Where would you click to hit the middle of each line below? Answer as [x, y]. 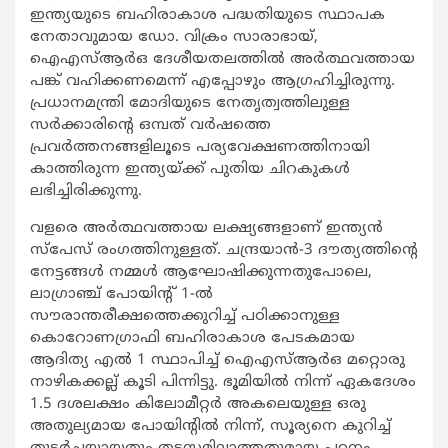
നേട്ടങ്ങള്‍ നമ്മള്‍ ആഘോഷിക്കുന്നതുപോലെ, [201, 273]
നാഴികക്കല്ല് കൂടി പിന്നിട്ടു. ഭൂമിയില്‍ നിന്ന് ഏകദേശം [223, 383]
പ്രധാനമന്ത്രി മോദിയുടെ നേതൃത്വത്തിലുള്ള [190, 104]
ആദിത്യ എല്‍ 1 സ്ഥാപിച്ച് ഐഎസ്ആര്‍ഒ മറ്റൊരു [217, 361]
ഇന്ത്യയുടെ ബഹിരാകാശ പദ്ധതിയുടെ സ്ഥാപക [207, 16]
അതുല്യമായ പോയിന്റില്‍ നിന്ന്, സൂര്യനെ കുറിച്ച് [210, 427]
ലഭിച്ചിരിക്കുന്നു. [86, 192]
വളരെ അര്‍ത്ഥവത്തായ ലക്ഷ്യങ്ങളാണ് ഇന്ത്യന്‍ [206, 229]
